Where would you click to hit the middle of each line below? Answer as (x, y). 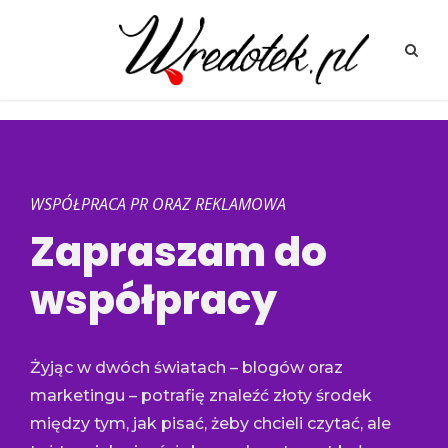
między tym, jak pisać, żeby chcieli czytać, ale (210, 423)
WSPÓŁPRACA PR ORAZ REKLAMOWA (158, 203)
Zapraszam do (178, 251)
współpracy (153, 299)
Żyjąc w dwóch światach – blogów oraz (186, 367)
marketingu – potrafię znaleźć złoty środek (201, 395)
